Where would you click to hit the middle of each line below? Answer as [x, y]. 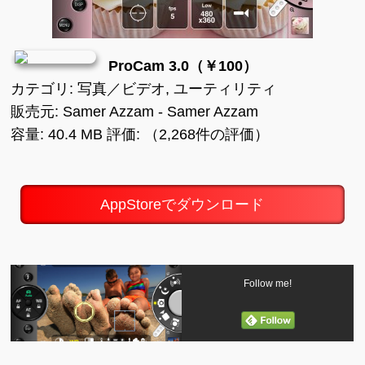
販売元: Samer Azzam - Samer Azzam [135, 112]
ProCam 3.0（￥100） [183, 66]
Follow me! [268, 284]
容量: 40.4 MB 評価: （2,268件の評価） [140, 134]
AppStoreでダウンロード [182, 204]
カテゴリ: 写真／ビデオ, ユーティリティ [144, 89]
